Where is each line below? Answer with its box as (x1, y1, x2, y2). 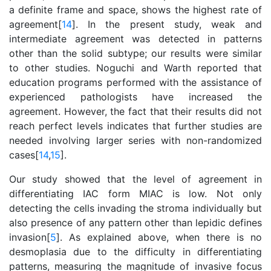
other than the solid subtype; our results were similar (9, 47, 262, 59)
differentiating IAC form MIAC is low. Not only (9, 188, 262, 200)
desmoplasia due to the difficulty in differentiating (9, 246, 262, 258)
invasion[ (9, 231, 50, 243)
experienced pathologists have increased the (9, 91, 262, 103)
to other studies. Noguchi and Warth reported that (9, 62, 262, 74)
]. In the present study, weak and (72, 18, 262, 30)
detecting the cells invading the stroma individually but (9, 202, 262, 214)
